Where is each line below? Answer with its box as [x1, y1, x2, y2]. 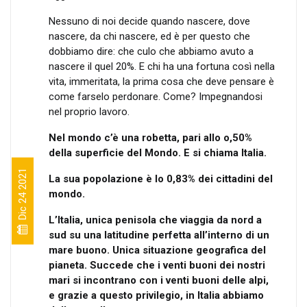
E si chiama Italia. [184, 147, 267, 159]
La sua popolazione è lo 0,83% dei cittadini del [49, 173, 273, 185]
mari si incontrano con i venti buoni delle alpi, [49, 274, 269, 286]
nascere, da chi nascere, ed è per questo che [49, 30, 250, 42]
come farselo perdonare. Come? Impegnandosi [49, 90, 262, 103]
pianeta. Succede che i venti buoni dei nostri [49, 259, 265, 271]
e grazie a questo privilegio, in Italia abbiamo [49, 289, 264, 302]
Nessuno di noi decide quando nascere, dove [49, 15, 250, 27]
